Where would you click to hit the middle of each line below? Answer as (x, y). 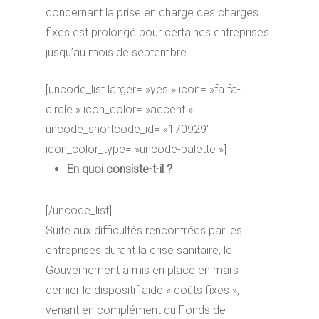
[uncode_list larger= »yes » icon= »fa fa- (143, 90)
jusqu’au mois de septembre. (118, 53)
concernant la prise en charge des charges (152, 13)
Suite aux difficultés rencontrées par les (144, 231)
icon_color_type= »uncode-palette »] (136, 150)
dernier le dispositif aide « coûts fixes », (143, 291)
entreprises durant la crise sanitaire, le (139, 251)
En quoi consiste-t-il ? (120, 169)
